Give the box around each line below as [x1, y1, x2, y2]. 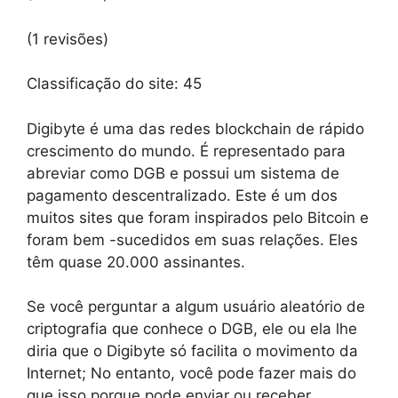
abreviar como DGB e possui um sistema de [27, 163, 339, 182]
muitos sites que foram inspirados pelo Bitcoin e [27, 208, 369, 227]
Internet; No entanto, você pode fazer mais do [27, 364, 356, 382]
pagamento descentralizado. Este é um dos [27, 186, 338, 204]
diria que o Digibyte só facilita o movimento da [27, 342, 358, 360]
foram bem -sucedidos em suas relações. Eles [27, 230, 358, 249]
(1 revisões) [27, 29, 108, 48]
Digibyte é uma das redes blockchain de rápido [27, 119, 364, 138]
